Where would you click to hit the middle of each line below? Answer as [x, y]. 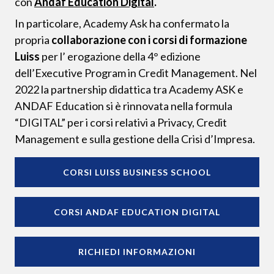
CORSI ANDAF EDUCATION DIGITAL [137, 212]
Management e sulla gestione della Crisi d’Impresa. [135, 139]
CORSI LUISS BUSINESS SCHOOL [137, 172]
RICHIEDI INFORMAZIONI [137, 252]
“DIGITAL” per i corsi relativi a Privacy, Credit [121, 123]
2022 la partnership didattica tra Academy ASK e [129, 90]
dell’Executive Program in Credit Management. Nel [136, 73]
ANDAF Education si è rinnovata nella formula [124, 106]
